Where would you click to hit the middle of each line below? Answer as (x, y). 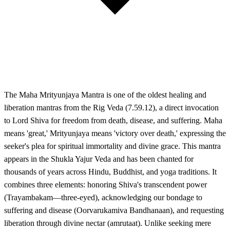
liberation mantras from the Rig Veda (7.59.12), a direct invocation (111, 108)
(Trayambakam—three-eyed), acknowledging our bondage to (103, 198)
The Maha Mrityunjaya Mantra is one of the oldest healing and (105, 95)
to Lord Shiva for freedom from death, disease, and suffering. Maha (113, 121)
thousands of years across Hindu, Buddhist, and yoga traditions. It (110, 172)
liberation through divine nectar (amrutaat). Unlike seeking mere (108, 223)
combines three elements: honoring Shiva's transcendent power (106, 185)
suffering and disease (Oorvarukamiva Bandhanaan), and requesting (114, 210)
